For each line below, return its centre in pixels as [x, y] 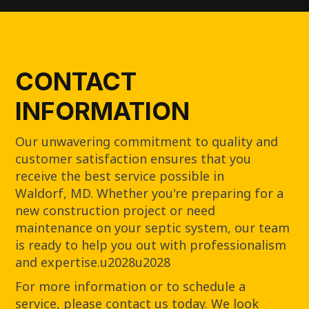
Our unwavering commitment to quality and [147, 141]
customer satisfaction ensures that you [133, 158]
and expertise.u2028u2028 [93, 262]
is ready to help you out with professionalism [151, 245]
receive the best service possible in [120, 176]
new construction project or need [116, 210]
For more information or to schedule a [131, 286]
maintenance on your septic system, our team [153, 227]
